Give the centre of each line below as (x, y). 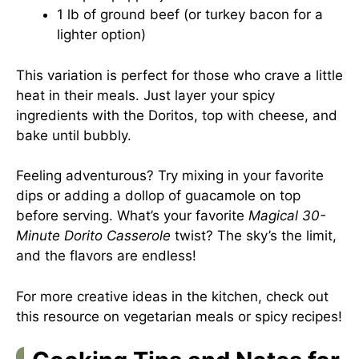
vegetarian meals (179, 316)
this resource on (70, 316)
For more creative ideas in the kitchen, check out (172, 296)
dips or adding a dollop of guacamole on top (158, 196)
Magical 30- (287, 216)
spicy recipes (296, 316)
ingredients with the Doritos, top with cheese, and (177, 115)
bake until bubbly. (74, 135)
